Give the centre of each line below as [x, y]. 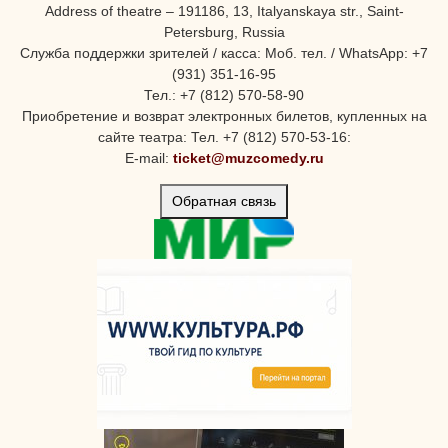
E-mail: [148, 158]
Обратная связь [224, 201]
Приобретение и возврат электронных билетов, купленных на [224, 116]
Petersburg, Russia [224, 32]
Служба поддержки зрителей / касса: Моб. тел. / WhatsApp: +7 [224, 53]
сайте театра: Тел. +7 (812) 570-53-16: [224, 137]
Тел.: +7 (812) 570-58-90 [224, 95]
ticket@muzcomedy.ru [248, 158]
